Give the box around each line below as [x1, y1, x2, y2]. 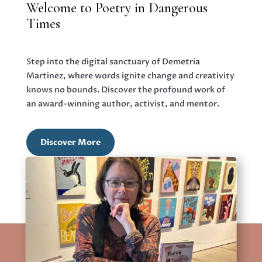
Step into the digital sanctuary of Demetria [26, 56, 200, 67]
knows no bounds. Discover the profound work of [26, 84, 225, 95]
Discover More [40, 136, 101, 148]
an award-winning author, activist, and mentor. [26, 98, 219, 109]
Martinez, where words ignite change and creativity [26, 70, 235, 81]
